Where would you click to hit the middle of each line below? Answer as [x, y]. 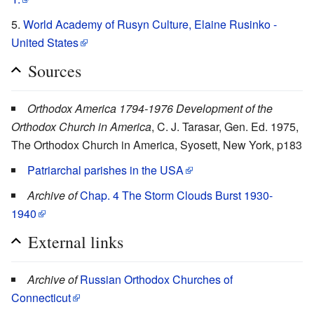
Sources [55, 70]
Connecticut [41, 297]
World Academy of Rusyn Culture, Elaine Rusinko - [150, 24]
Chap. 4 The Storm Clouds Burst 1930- [176, 195]
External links [76, 241]
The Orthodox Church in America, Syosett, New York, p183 [157, 144]
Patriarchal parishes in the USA [105, 170]
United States [45, 42]
